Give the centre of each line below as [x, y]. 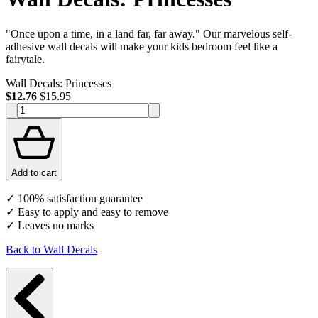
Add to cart [34, 172]
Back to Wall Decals [51, 249]
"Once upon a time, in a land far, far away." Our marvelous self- [149, 33]
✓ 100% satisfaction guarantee [74, 198]
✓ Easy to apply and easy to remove [87, 212]
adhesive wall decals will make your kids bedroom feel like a [142, 46]
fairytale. [25, 59]
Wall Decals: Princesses [59, 83]
